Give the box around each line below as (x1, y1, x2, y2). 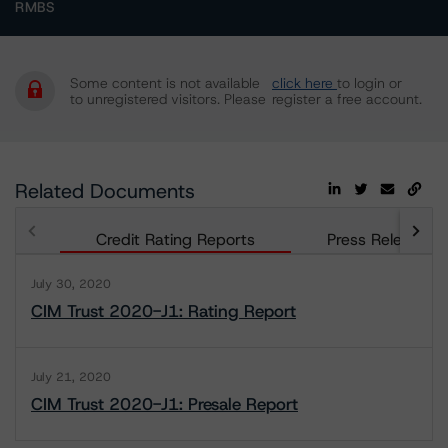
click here (272, 74, 337, 92)
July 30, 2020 (31, 276, 111, 292)
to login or (337, 74, 402, 92)
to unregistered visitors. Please (70, 90, 266, 108)
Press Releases (327, 229, 436, 250)
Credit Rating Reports (96, 229, 255, 250)
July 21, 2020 (31, 369, 111, 385)
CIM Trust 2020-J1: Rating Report (31, 300, 296, 322)
